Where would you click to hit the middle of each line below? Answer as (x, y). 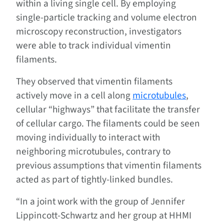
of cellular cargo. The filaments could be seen (108, 123)
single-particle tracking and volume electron (106, 17)
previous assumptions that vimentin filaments (109, 165)
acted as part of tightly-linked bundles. (94, 179)
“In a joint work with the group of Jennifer (100, 201)
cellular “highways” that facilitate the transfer (108, 109)
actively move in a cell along (74, 95)
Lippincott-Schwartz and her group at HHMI (104, 215)
